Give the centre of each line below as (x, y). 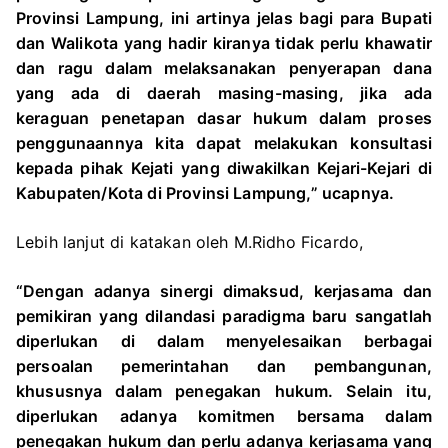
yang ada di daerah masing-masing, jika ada (224, 93)
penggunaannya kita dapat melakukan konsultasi (224, 143)
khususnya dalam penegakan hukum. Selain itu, (224, 391)
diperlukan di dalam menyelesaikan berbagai (224, 341)
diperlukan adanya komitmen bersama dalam (224, 416)
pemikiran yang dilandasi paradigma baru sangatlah (224, 316)
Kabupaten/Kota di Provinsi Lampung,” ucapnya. (205, 193)
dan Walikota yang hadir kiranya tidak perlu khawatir (224, 43)
